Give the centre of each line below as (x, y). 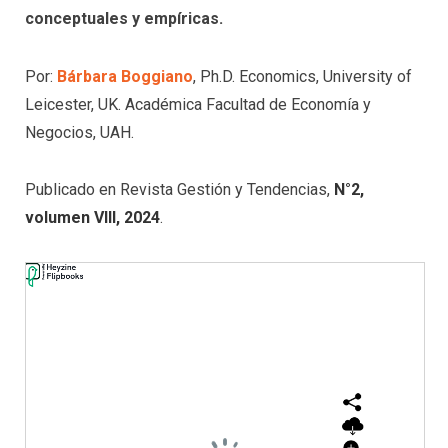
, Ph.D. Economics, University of (302, 76)
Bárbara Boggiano (125, 76)
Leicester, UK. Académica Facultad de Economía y (198, 104)
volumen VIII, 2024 (92, 218)
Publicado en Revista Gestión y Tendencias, (177, 190)
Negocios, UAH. (79, 132)
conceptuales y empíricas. (124, 18)
